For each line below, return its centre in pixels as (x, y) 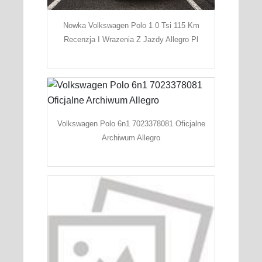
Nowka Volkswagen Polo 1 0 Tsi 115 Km (131, 26)
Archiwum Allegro (131, 138)
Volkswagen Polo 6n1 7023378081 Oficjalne (131, 124)
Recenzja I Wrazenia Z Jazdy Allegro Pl (131, 40)
